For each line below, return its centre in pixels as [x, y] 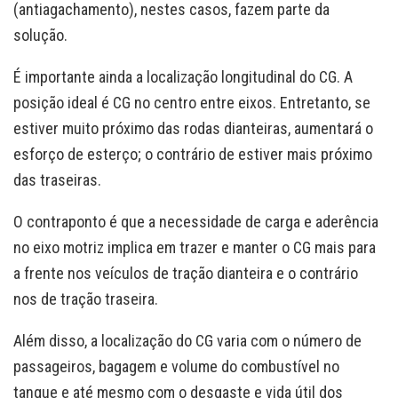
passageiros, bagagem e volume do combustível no [176, 367]
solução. [40, 36]
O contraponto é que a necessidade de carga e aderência [196, 222]
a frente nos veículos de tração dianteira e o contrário [186, 274]
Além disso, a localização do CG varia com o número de [187, 341]
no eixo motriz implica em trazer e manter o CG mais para [195, 248]
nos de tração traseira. [86, 299]
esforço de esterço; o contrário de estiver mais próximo [193, 155]
